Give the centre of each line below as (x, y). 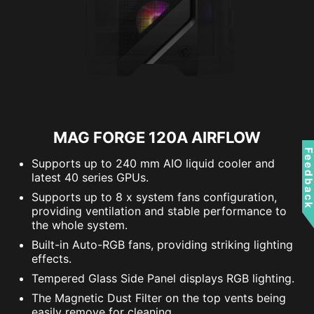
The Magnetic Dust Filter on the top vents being (159, 298)
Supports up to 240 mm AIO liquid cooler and (153, 163)
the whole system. (80, 225)
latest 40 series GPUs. (90, 177)
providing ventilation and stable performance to (159, 211)
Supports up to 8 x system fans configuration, (154, 197)
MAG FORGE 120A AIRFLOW (157, 137)
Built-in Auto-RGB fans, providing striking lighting (162, 245)
